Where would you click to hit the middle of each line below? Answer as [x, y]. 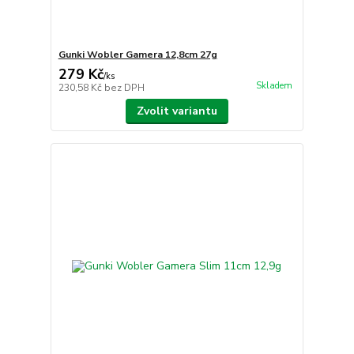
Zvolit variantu [177, 111]
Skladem [274, 85]
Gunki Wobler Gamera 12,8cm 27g [137, 54]
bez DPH [124, 87]
